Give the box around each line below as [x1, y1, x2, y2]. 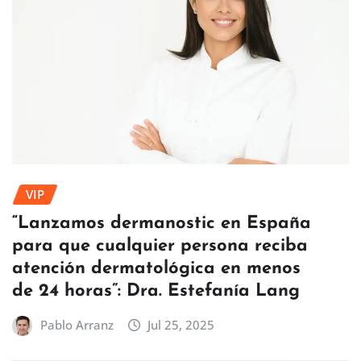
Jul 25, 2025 [147, 316, 215, 333]
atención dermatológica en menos [12, 259, 301, 278]
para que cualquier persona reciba [12, 236, 308, 255]
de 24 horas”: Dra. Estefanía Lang [12, 281, 300, 301]
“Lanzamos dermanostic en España [12, 214, 311, 233]
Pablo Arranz [39, 316, 114, 333]
